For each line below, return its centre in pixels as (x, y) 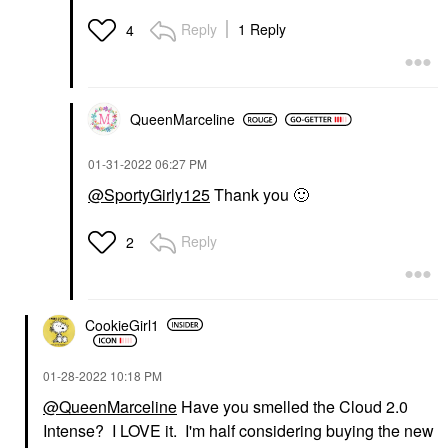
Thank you (251, 195)
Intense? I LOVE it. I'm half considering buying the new (238, 431)
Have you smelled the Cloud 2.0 (292, 407)
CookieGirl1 (122, 324)
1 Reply (262, 29)
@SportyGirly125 (149, 195)
